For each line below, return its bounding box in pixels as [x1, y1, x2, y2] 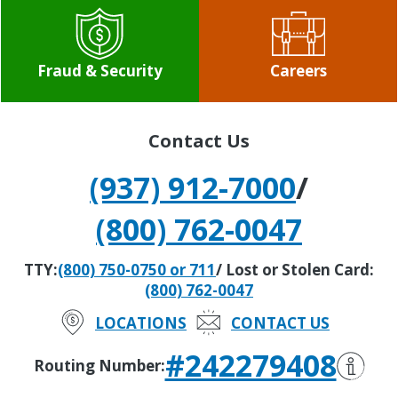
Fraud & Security [36, 60, 163, 82]
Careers [269, 60, 327, 82]
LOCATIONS [95, 312, 187, 333]
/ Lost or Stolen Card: [216, 259, 374, 281]
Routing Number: [33, 355, 165, 377]
